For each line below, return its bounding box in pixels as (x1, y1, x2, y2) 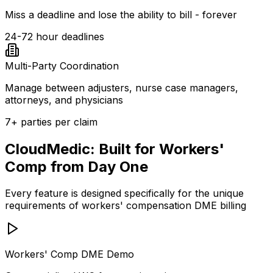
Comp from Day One (5, 157, 148, 175)
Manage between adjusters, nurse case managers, (5, 81, 238, 94)
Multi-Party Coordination (5, 59, 119, 72)
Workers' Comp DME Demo (5, 248, 134, 261)
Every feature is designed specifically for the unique (5, 187, 244, 200)
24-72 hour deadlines (5, 30, 104, 43)
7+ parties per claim (5, 115, 97, 128)
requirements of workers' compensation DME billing (5, 199, 246, 212)
